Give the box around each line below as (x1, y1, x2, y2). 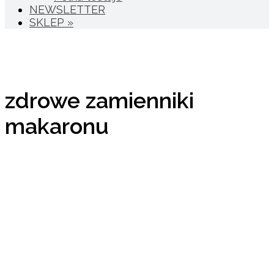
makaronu (5, 113, 109, 139)
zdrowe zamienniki (5, 87, 194, 113)
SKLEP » (29, 16, 73, 29)
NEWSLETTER (29, 3, 105, 17)
